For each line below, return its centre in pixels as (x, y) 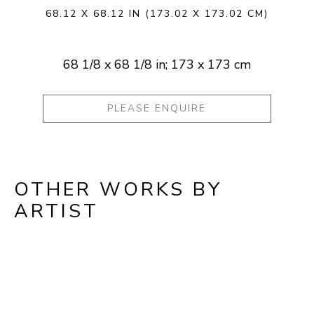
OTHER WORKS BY (118, 190)
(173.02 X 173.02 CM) (207, 14)
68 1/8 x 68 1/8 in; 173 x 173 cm (157, 65)
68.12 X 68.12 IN (93, 14)
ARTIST (56, 212)
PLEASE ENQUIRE (157, 109)
